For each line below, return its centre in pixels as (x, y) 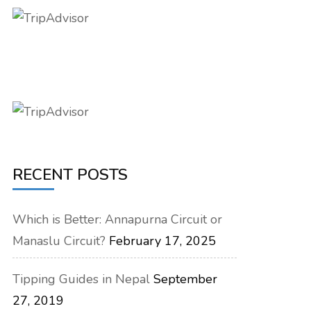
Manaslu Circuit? (59, 241)
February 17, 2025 (163, 241)
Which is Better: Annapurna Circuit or (118, 220)
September (186, 279)
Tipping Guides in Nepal (82, 279)
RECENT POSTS (70, 175)
